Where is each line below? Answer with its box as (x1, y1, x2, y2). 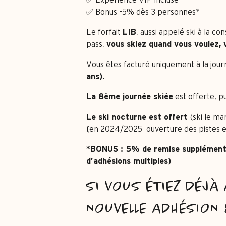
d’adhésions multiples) (86, 157, 171, 165)
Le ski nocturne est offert (86, 113, 190, 121)
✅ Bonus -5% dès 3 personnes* (86, 8, 200, 16)
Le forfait (86, 28, 123, 36)
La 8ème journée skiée (86, 93, 173, 101)
